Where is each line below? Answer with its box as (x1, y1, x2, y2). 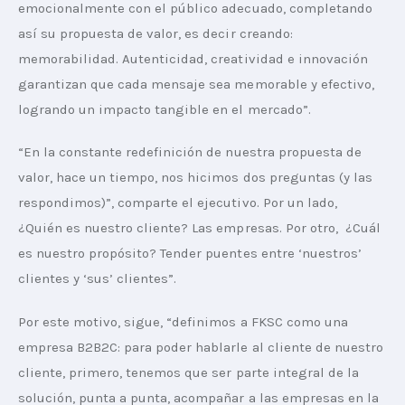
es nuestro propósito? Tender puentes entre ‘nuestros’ (18, 245, 365, 262)
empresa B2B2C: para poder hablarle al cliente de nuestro (18, 338, 387, 355)
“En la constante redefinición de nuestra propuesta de (18, 144, 365, 161)
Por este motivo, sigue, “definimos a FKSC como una (18, 313, 352, 330)
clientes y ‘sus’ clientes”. (18, 270, 177, 287)
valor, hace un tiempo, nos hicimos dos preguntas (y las (18, 169, 376, 186)
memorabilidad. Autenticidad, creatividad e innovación (18, 50, 372, 67)
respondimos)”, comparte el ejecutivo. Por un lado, (18, 194, 344, 212)
